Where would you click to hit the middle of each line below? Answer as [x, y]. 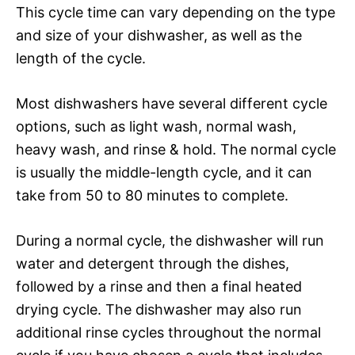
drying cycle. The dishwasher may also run [159, 309]
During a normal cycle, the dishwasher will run [170, 240]
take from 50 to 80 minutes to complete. [152, 195]
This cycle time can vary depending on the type [176, 12]
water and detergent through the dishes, [153, 263]
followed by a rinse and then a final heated [159, 286]
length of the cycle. [81, 58]
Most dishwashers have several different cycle [172, 103]
